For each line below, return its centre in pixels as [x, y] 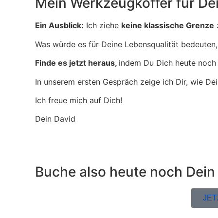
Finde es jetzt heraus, [77, 63]
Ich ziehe [102, 26]
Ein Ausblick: [59, 26]
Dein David [55, 119]
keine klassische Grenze [168, 26]
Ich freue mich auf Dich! [79, 100]
